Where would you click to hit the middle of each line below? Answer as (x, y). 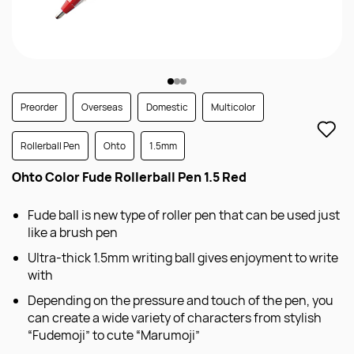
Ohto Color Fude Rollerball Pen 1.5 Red (129, 177)
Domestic (167, 107)
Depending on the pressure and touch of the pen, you (181, 300)
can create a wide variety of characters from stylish (175, 318)
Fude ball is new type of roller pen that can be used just (184, 215)
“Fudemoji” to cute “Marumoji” (114, 335)
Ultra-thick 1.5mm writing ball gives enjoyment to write (183, 258)
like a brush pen (73, 232)
